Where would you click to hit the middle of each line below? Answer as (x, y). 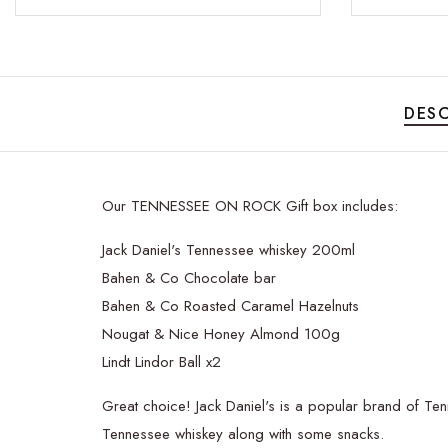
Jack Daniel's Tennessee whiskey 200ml (228, 250)
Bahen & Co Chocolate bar (189, 278)
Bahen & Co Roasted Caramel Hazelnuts (230, 306)
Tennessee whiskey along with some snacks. (243, 434)
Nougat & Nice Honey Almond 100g (221, 334)
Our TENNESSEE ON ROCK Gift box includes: (250, 206)
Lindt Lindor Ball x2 (164, 362)
